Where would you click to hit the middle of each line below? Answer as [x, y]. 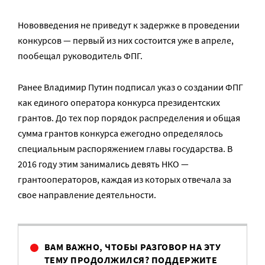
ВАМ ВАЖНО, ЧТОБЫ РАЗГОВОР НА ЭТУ [133, 247]
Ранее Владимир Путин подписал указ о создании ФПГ [130, 87]
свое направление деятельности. [87, 195]
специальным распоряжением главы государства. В [125, 148]
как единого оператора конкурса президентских [119, 102]
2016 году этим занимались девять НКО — [103, 164]
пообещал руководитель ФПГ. [80, 56]
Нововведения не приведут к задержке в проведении [129, 25]
